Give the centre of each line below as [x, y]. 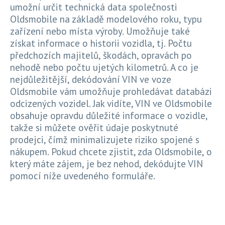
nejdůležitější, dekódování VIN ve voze [91, 79]
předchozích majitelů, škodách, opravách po [101, 55]
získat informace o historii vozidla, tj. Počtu [101, 43]
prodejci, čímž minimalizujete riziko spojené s [105, 140]
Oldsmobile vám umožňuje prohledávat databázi [111, 91]
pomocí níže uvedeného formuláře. [83, 176]
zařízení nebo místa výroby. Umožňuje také [100, 31]
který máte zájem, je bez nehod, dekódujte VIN [106, 164]
